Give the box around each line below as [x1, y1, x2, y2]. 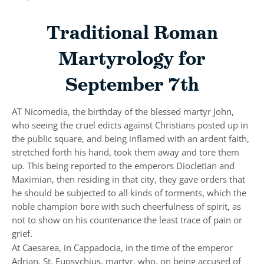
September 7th [65, 72, 199, 97]
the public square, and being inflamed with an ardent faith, [12, 133, 249, 145]
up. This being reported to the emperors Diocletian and [12, 160, 235, 172]
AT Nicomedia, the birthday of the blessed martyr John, [12, 105, 234, 118]
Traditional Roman [46, 20, 218, 45]
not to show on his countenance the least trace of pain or [12, 214, 242, 226]
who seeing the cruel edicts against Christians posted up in [12, 119, 248, 131]
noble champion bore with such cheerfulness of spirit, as [12, 200, 241, 213]
